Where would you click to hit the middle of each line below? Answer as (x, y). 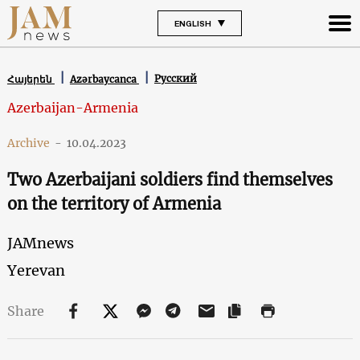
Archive (28, 143)
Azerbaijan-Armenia (72, 107)
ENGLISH (192, 23)
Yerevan (36, 270)
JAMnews (40, 243)
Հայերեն (31, 79)
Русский (175, 79)
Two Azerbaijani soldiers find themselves (170, 179)
